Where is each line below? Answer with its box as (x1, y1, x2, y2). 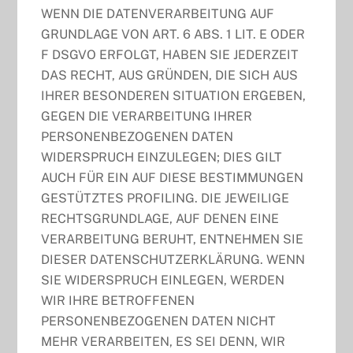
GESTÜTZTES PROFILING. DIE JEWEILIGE (41, 190, 290, 206)
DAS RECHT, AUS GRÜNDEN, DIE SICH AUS (41, 67, 299, 83)
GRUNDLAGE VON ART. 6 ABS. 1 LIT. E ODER (41, 26, 306, 42)
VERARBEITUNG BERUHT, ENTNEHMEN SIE (41, 231, 304, 247)
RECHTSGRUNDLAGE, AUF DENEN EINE (41, 210, 280, 226)
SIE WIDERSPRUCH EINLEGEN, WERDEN (41, 272, 285, 288)
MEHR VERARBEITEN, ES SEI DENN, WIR (41, 333, 286, 349)
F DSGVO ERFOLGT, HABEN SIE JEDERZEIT (41, 46, 299, 62)
